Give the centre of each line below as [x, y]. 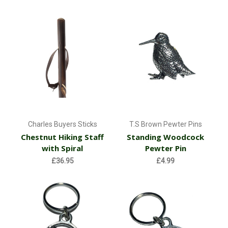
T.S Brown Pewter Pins [165, 124]
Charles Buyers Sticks [62, 124]
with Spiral [63, 148]
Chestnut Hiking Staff [63, 137]
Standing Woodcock [166, 137]
